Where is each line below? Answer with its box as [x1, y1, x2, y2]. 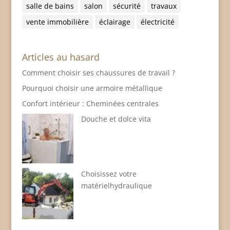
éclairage [99, 17, 130, 27]
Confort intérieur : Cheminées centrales [22, 99, 159, 109]
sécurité [112, 1, 141, 11]
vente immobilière [26, 17, 89, 27]
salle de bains [26, 1, 74, 11]
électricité [140, 17, 175, 27]
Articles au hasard [22, 51, 100, 64]
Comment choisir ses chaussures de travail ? [22, 68, 175, 78]
